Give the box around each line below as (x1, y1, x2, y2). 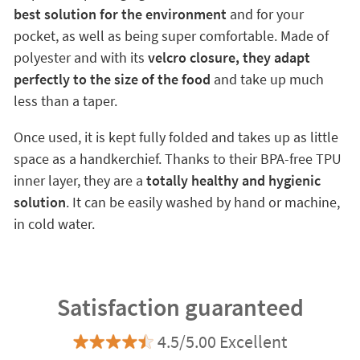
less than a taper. (13, 92, 117, 110)
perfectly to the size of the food (13, 70, 214, 88)
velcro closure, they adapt (147, 48, 310, 67)
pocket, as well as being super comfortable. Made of (13, 27, 329, 45)
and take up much (213, 70, 324, 88)
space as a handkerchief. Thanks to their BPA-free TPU (13, 149, 342, 168)
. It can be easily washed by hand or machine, (65, 193, 340, 211)
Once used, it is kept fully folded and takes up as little (13, 128, 338, 146)
